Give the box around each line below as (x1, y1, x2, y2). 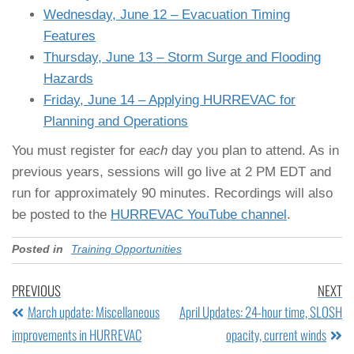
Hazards (43, 70, 93, 86)
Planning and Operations (43, 113, 188, 129)
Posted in (12, 242, 63, 255)
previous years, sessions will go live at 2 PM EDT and (12, 164, 331, 179)
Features (43, 28, 96, 43)
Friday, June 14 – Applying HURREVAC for (43, 92, 296, 107)
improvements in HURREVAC (12, 324, 141, 345)
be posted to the (12, 206, 111, 222)
